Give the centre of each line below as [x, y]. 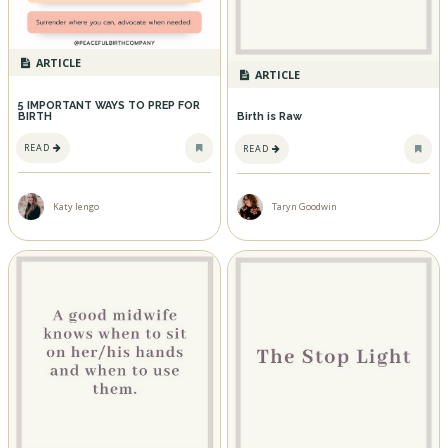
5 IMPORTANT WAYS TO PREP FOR [108, 105]
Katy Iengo [76, 206]
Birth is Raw [269, 116]
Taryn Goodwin [305, 206]
